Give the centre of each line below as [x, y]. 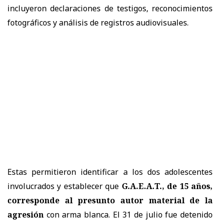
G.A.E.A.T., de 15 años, [167, 186]
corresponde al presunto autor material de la [110, 200]
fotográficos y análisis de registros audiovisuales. [98, 22]
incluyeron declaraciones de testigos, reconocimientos [110, 8]
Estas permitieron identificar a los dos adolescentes [110, 172]
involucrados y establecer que [65, 186]
